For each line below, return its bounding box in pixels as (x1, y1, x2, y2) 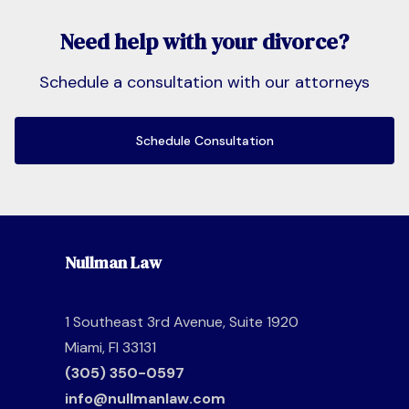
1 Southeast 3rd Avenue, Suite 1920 (64, 311, 299, 331)
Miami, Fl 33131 (64, 337, 156, 357)
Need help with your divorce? (60, 26, 349, 57)
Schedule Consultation (135, 131, 274, 149)
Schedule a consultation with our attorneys (39, 70, 370, 93)
